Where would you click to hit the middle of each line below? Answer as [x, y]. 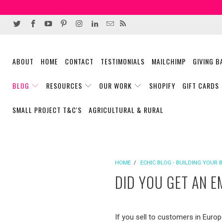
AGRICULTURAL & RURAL [126, 110]
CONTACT [79, 61]
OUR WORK [116, 85]
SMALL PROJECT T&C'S [47, 110]
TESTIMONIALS [123, 61]
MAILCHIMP [169, 61]
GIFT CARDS [200, 85]
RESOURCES [65, 85]
